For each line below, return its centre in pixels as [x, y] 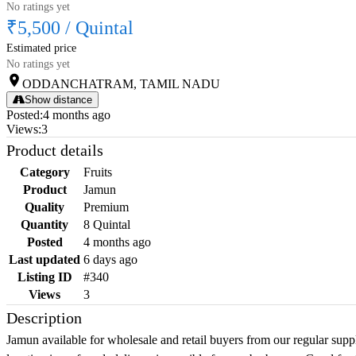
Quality [44, 207]
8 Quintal [107, 225]
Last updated [44, 260]
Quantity [44, 225]
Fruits [98, 172]
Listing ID [44, 277]
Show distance [58, 100]
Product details [55, 151]
